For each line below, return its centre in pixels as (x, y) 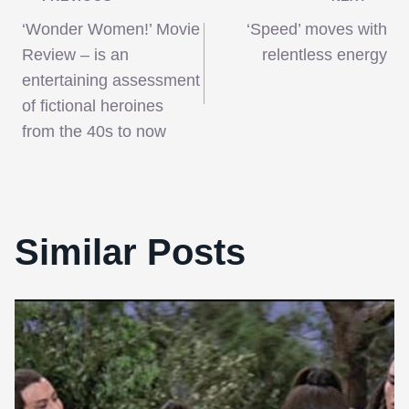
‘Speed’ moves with (317, 30)
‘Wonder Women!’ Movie (111, 30)
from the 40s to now (94, 132)
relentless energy (325, 55)
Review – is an (75, 55)
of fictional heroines (93, 106)
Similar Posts (130, 252)
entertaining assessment (111, 81)
